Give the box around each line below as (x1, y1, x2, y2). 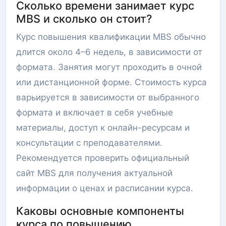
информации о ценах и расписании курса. (16, 183, 193, 193)
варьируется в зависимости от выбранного (16, 92, 199, 102)
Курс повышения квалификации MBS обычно (16, 32, 206, 42)
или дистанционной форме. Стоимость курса (16, 77, 207, 87)
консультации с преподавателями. (16, 138, 162, 148)
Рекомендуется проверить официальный (16, 153, 189, 163)
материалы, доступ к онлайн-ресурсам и (16, 123, 190, 133)
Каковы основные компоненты (16, 204, 184, 217)
